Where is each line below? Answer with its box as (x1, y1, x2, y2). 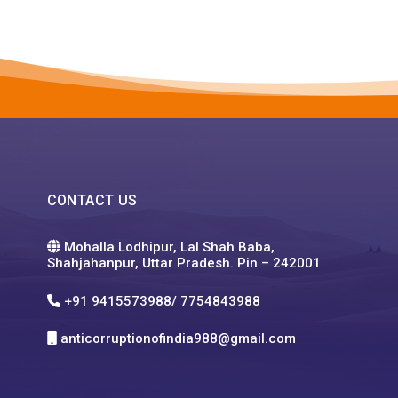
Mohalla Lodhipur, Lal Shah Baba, (60, 238, 275, 255)
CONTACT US (46, 192, 138, 210)
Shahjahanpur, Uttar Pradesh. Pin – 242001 (46, 254, 321, 271)
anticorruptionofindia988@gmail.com (60, 330, 299, 346)
